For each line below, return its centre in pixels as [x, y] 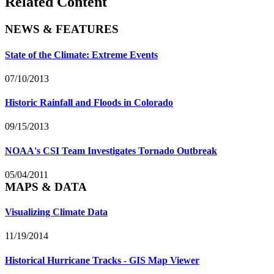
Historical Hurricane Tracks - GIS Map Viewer [102, 260]
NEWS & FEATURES [62, 29]
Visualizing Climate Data [56, 212]
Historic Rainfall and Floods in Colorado [89, 103]
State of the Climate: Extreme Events [81, 54]
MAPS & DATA [46, 187]
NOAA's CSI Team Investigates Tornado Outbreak [111, 150]
